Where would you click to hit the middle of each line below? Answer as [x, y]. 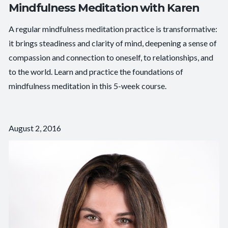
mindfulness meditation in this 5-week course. [88, 86]
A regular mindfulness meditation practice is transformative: [113, 29]
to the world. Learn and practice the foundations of [96, 72]
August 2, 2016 [35, 128]
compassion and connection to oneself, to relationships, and [111, 58]
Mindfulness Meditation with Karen [104, 8]
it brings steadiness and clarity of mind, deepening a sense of [113, 43]
